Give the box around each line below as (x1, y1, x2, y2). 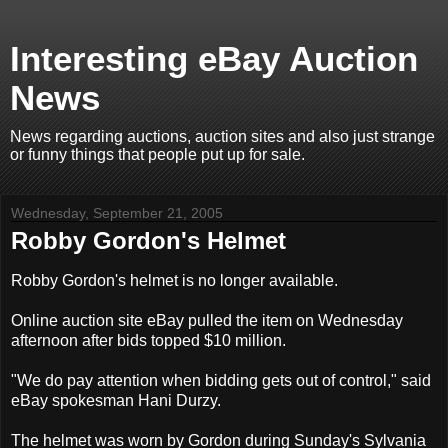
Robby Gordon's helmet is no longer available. (11, 271, 338, 289)
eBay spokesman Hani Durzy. (11, 391, 221, 409)
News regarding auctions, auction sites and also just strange (10, 128, 435, 145)
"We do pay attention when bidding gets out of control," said (11, 371, 431, 389)
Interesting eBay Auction (10, 40, 418, 78)
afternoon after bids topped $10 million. (11, 331, 286, 349)
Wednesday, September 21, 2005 (11, 205, 223, 221)
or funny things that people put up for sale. (10, 146, 305, 163)
